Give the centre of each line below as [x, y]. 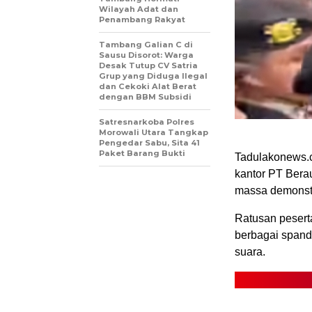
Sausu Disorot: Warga [146, 55]
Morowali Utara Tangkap [154, 132]
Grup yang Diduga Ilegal [153, 76]
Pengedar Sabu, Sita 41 [149, 142]
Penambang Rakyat [142, 19]
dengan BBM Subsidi [145, 96]
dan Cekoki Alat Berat [148, 86]
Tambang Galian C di [146, 44]
